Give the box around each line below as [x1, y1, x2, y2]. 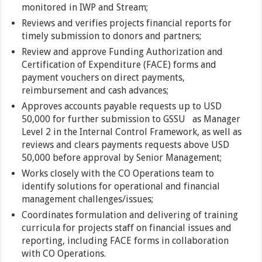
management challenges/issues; [22, 194, 154, 205]
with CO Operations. [22, 248, 106, 259]
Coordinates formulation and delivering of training [22, 209, 239, 220]
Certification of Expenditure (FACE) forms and [22, 59, 217, 70]
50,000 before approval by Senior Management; [22, 152, 222, 163]
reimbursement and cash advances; [22, 85, 169, 96]
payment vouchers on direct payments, [22, 72, 185, 83]
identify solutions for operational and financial [22, 181, 220, 192]
